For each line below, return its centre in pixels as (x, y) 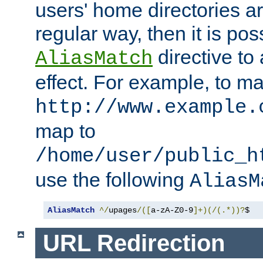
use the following (112, 179)
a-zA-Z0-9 (172, 210)
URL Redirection (134, 243)
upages (123, 210)
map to (65, 131)
